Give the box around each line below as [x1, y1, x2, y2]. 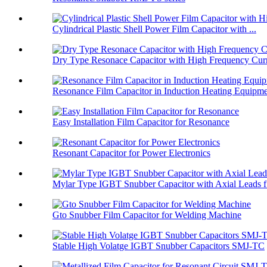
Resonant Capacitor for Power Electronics [52, 148, 210, 159]
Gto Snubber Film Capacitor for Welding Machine [52, 210, 241, 221]
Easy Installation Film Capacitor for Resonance [52, 117, 229, 128]
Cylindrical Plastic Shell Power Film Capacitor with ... [52, 24, 256, 35]
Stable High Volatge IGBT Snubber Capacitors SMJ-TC [52, 241, 265, 252]
